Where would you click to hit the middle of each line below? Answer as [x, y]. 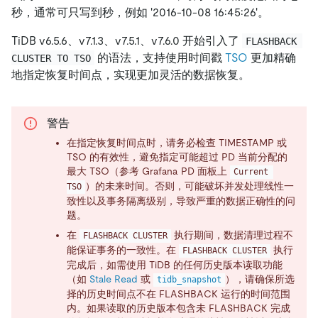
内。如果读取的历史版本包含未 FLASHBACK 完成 [179, 308]
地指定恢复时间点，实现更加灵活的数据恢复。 [131, 75]
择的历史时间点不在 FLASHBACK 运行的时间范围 [179, 294]
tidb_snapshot [189, 280]
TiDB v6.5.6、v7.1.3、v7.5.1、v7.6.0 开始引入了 [127, 40]
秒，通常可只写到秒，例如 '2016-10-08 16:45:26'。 [140, 12]
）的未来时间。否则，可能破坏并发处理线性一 [189, 186]
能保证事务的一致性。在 [123, 250]
